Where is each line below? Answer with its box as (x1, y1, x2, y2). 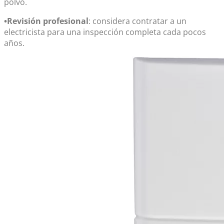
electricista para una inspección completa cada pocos (4, 26, 206, 37)
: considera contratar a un (88, 15, 186, 26)
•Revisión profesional (4, 15, 88, 26)
